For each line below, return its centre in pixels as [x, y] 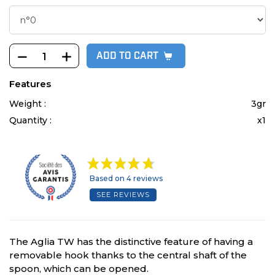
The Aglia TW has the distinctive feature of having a [131, 242]
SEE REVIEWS [123, 195]
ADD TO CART [127, 57]
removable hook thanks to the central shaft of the [128, 255]
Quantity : [32, 121]
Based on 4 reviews [126, 179]
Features [30, 84]
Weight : [29, 104]
